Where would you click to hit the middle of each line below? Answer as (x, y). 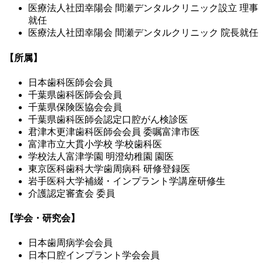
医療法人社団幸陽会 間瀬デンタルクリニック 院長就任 (143, 33)
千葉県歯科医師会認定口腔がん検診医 (108, 119)
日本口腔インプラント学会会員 (94, 255)
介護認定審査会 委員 (72, 193)
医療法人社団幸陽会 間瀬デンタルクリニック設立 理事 (143, 8)
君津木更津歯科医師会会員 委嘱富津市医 (114, 131)
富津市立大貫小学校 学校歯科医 (95, 144)
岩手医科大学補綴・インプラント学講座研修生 (127, 181)
